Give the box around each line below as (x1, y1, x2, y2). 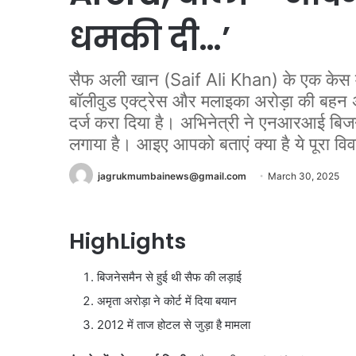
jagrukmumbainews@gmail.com (98, 170, 246, 182)
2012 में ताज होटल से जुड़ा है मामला (97, 316, 250, 332)
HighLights (69, 226, 186, 257)
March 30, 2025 (268, 170, 339, 182)
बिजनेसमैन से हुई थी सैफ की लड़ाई (97, 269, 242, 284)
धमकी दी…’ (69, 16, 230, 61)
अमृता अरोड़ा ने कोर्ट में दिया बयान (97, 292, 237, 308)
